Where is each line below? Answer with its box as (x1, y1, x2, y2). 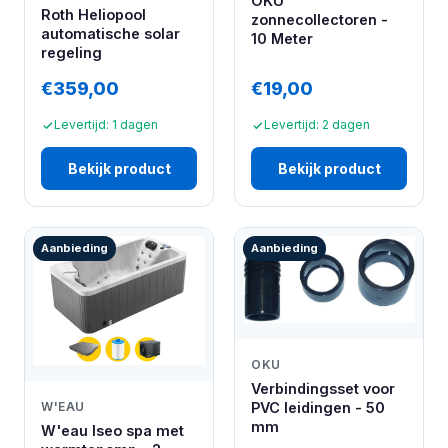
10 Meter (251, 29, 313, 47)
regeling (41, 44, 102, 62)
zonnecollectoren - (251, 10, 388, 28)
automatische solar (41, 25, 180, 43)
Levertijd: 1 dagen (54, 117, 158, 133)
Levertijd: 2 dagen (264, 117, 370, 133)
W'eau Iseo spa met (41, 421, 184, 439)
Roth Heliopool (41, 6, 146, 24)
